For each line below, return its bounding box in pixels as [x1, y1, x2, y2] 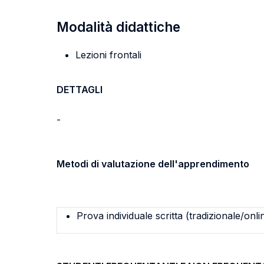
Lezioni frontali [75, 49, 141, 61]
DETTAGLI [57, 84, 103, 95]
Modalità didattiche [57, 19, 180, 35]
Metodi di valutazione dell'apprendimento [57, 158, 249, 170]
